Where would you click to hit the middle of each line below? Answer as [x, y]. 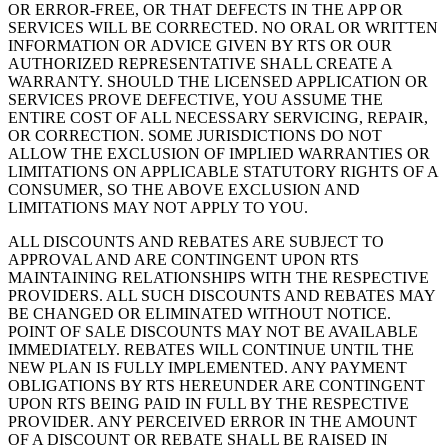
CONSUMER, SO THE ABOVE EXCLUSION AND [184, 190]
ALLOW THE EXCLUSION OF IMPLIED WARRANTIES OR [219, 154]
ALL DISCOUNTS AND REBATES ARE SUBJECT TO [196, 242]
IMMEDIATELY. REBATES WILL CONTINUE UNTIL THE [211, 350]
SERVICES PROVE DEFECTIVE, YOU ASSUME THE [195, 100]
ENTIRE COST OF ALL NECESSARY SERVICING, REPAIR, [218, 118]
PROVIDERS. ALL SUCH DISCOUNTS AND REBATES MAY [221, 296]
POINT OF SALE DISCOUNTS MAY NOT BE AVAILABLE [213, 332]
